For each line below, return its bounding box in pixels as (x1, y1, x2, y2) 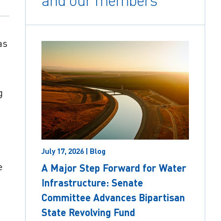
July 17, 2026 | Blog (41, 146, 106, 155)
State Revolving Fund (41, 206, 136, 218)
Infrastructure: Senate (41, 176, 144, 188)
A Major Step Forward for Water (41, 161, 187, 174)
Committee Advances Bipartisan (41, 191, 185, 203)
